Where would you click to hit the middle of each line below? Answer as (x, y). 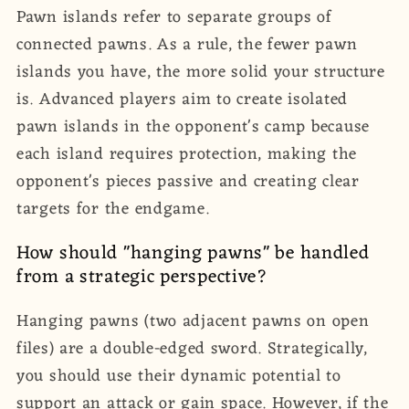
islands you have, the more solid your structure (201, 73)
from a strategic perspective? (142, 277)
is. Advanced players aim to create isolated (182, 100)
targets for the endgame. (113, 210)
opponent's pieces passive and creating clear (188, 182)
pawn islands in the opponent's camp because (193, 127)
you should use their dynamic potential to (179, 377)
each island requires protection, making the (187, 155)
